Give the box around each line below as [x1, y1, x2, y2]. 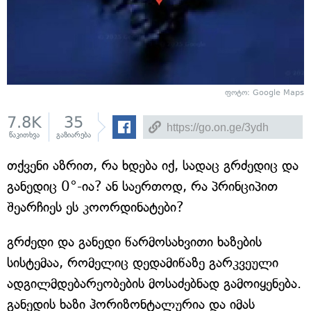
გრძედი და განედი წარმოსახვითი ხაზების [7, 234, 262, 251]
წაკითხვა [9, 131, 40, 140]
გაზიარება [56, 131, 91, 140]
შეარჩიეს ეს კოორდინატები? [7, 199, 183, 216]
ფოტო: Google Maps [225, 88, 304, 98]
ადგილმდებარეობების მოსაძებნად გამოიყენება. [7, 276, 301, 292]
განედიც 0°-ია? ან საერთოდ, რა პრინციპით [7, 178, 278, 195]
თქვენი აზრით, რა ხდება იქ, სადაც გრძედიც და [7, 158, 299, 174]
